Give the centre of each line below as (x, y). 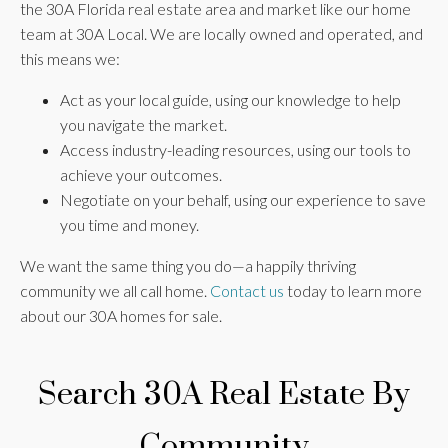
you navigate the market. (143, 125)
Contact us (247, 291)
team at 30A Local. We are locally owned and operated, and (221, 34)
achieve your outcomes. (141, 175)
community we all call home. (115, 291)
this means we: (71, 59)
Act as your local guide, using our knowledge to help (230, 100)
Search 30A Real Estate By (224, 395)
